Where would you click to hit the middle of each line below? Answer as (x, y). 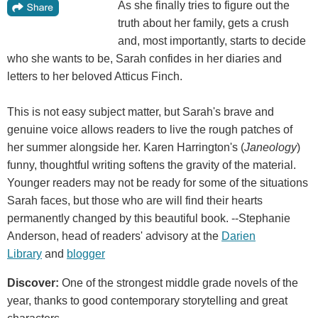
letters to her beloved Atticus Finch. (95, 77)
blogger (86, 254)
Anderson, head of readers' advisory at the (114, 236)
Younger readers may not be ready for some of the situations (158, 183)
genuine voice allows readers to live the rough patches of (150, 130)
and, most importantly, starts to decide (212, 41)
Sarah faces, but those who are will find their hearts (135, 201)
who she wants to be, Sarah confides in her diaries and (144, 59)
